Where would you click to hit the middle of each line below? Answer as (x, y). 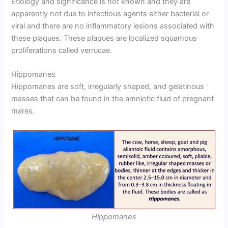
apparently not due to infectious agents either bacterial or (110, 13)
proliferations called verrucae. (62, 50)
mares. (23, 111)
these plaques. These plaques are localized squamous (104, 38)
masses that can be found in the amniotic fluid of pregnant (113, 98)
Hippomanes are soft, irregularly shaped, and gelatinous (108, 86)
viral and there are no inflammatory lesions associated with (113, 26)
